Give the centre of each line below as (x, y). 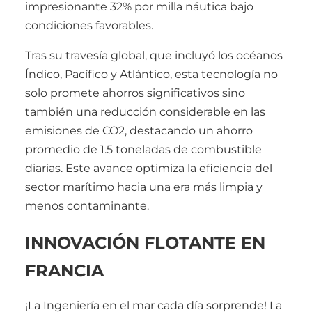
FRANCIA (64, 270)
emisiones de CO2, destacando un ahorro (139, 130)
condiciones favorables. (89, 25)
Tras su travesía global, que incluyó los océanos (154, 55)
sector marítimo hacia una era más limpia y (144, 187)
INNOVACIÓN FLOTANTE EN (145, 242)
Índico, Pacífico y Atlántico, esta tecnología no (151, 74)
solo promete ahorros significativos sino (135, 93)
